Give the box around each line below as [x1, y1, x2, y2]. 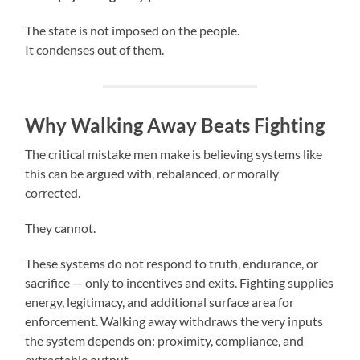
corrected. [25, 184, 81, 200]
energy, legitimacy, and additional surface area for [25, 293, 295, 309]
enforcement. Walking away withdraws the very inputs [25, 313, 324, 329]
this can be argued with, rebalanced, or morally [25, 165, 280, 181]
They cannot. [25, 219, 96, 235]
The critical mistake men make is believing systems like [25, 145, 323, 162]
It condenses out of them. [25, 41, 165, 57]
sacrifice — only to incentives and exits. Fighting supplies [25, 274, 334, 290]
